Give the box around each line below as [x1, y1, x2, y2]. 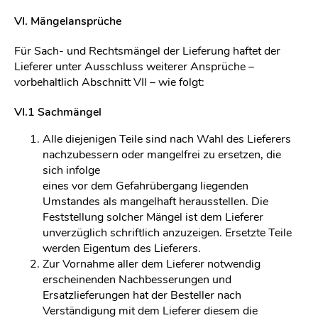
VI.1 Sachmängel [14, 104, 102, 120]
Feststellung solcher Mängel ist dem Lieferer [43, 209, 263, 225]
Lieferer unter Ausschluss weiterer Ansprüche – [14, 59, 254, 75]
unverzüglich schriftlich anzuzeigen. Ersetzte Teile [43, 225, 292, 241]
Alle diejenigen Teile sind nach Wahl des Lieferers [43, 131, 291, 147]
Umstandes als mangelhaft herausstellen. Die [43, 194, 268, 209]
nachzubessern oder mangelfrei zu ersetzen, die [43, 147, 281, 163]
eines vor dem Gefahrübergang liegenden [43, 178, 248, 194]
